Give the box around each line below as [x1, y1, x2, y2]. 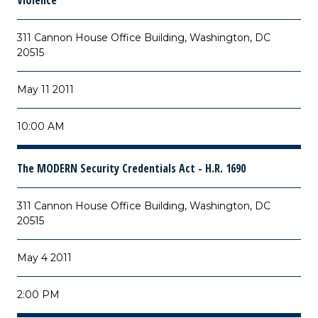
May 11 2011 [17, 83, 74, 96]
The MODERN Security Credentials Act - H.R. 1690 [17, 160, 246, 176]
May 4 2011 [17, 251, 72, 264]
